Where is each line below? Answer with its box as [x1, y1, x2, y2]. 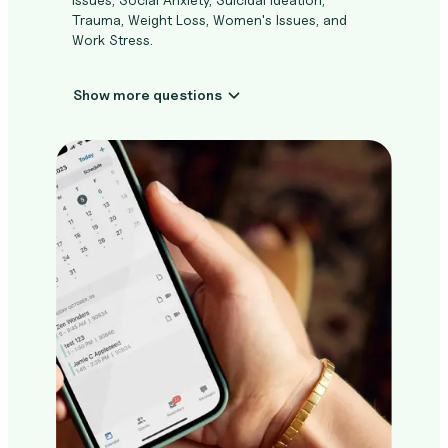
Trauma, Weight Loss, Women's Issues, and [72, 11, 347, 28]
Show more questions [153, 86, 222, 103]
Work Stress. [72, 31, 153, 48]
